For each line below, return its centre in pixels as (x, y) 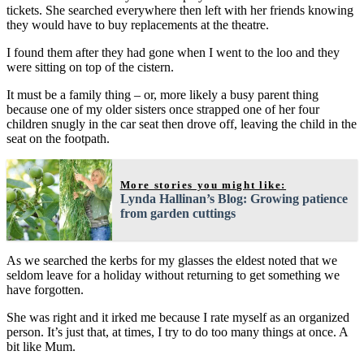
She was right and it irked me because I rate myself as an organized (178, 317)
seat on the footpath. (58, 138)
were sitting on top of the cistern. (90, 67)
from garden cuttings (178, 213)
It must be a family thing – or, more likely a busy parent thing (162, 94)
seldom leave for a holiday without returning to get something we (173, 275)
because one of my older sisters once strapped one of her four (163, 109)
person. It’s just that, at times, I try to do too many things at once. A (177, 331)
